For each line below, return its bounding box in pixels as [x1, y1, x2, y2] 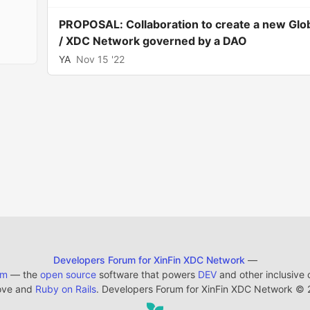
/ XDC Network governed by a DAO [59, 34, 248, 48]
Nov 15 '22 [76, 53, 125, 65]
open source [39, 268, 96, 280]
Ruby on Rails [35, 283, 96, 295]
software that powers [95, 268, 198, 280]
